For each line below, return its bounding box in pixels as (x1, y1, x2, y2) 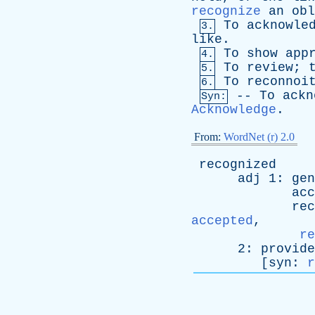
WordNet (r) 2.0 (224, 131, 295, 143)
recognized (199, 157, 276, 172)
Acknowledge (191, 103, 276, 117)
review (247, 60, 293, 75)
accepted (191, 214, 253, 228)
